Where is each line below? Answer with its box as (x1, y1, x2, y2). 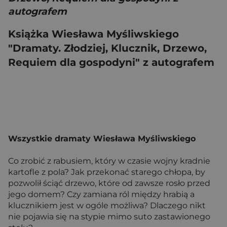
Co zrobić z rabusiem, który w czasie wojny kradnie (8, 156, 210, 166)
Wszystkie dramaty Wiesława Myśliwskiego (8, 133, 196, 143)
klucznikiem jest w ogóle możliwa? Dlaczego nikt (8, 200, 206, 210)
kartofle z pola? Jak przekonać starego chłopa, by (8, 167, 205, 177)
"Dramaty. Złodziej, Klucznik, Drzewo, (8, 42, 207, 54)
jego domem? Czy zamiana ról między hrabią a (8, 189, 195, 199)
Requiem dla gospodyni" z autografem (8, 56, 214, 68)
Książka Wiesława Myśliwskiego (8, 27, 179, 40)
